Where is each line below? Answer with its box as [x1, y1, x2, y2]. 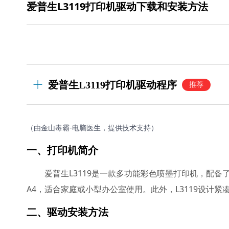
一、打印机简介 [27, 143, 98, 157]
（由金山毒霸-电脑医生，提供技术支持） [27, 123, 158, 133]
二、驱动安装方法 [27, 205, 108, 219]
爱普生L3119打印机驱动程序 [48, 79, 177, 90]
